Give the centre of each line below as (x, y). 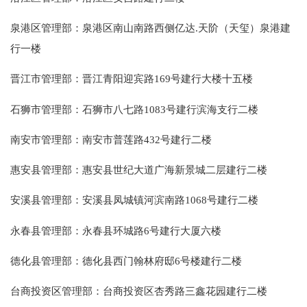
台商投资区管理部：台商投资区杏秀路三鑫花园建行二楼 (139, 291)
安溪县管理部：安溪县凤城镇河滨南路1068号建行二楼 (135, 200)
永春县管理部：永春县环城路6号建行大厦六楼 (116, 230)
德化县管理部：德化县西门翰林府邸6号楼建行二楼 (126, 260)
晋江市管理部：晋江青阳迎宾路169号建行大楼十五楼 (132, 79)
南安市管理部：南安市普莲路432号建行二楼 (111, 139)
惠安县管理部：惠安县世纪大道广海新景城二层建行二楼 (139, 170)
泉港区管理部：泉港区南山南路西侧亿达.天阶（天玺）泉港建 (151, 28)
